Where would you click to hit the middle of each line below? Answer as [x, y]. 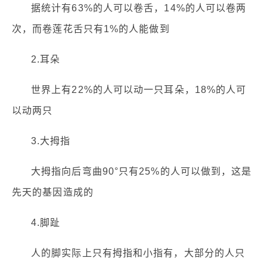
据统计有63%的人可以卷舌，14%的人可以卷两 [139, 8]
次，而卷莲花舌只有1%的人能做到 [91, 29]
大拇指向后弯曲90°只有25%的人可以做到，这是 [142, 172]
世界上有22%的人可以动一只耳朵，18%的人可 [139, 90]
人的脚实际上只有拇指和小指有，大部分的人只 [138, 253]
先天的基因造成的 [53, 193]
